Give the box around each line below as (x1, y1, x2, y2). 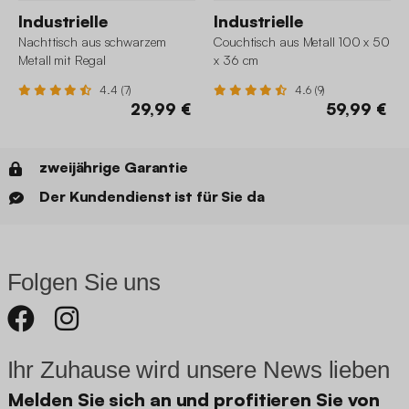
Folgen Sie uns (6, 268, 162, 297)
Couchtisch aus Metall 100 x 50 (214, 34, 390, 50)
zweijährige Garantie (39, 158, 188, 177)
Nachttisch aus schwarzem (18, 34, 166, 50)
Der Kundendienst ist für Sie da (39, 187, 265, 206)
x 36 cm (214, 52, 259, 68)
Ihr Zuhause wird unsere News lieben (6, 356, 390, 384)
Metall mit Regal (18, 52, 106, 68)
